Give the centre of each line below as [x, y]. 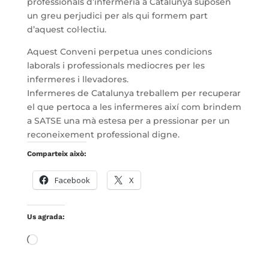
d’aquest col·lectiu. [66, 30]
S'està [50, 240]
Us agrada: [46, 217]
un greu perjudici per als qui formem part [117, 16]
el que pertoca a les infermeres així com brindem [134, 107]
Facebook [72, 180]
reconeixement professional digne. [103, 135]
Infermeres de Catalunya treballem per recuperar [134, 93]
